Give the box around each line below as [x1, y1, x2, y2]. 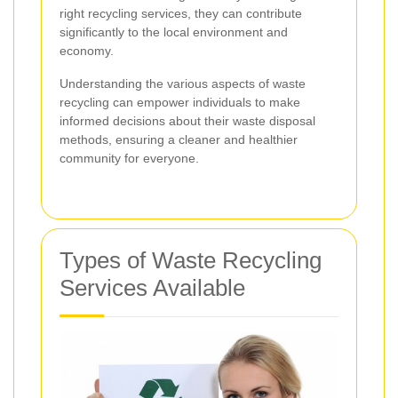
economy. [60, 44, 114, 59]
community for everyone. [60, 151, 199, 166]
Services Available [60, 275, 245, 302]
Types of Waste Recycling [60, 247, 322, 275]
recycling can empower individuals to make [60, 95, 300, 110]
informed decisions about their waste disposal [60, 114, 315, 129]
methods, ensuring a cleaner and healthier [60, 132, 298, 147]
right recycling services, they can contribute [60, 6, 302, 21]
